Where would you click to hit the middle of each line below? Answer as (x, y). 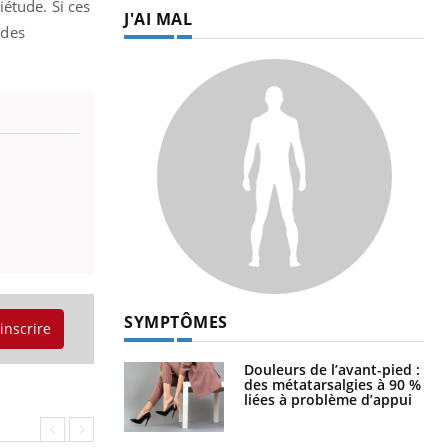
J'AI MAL (158, 18)
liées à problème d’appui (328, 399)
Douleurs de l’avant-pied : (332, 369)
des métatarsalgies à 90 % (332, 384)
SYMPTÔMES (176, 321)
